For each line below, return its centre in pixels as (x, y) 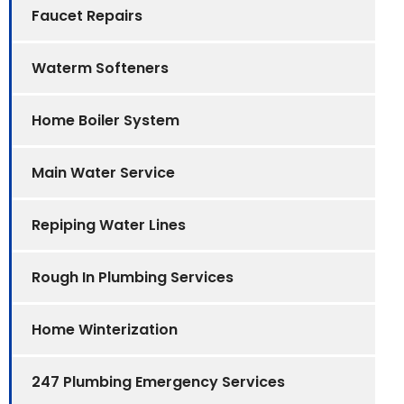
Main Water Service (103, 172)
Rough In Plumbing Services (133, 277)
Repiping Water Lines (109, 225)
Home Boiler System (106, 120)
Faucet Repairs (87, 15)
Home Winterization (105, 329)
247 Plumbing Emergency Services (158, 381)
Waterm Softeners (100, 68)
